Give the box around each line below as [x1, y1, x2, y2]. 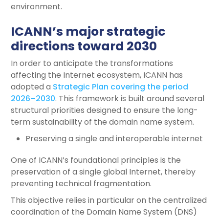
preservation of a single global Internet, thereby [11, 166, 196, 177]
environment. [11, 1, 63, 12]
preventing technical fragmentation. [11, 178, 152, 189]
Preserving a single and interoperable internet [25, 133, 203, 144]
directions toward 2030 [11, 38, 157, 55]
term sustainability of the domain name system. [11, 116, 195, 128]
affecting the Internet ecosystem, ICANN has [11, 69, 183, 81]
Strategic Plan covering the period [53, 81, 189, 92]
